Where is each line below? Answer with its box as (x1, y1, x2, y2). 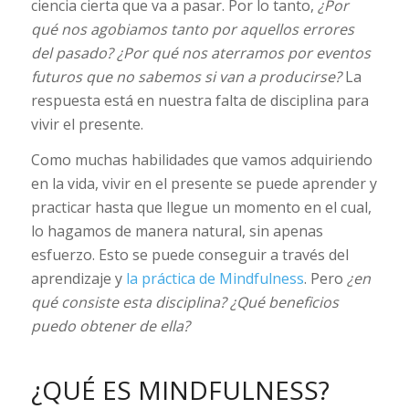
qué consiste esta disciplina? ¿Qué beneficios (30, 292, 339, 313)
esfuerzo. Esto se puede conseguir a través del (30, 245, 349, 266)
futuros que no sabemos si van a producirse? (30, 66, 341, 87)
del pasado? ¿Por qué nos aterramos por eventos (30, 42, 371, 63)
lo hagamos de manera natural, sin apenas (30, 221, 323, 242)
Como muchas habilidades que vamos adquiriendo (30, 150, 372, 171)
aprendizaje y (30, 268, 126, 289)
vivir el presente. (30, 113, 143, 134)
